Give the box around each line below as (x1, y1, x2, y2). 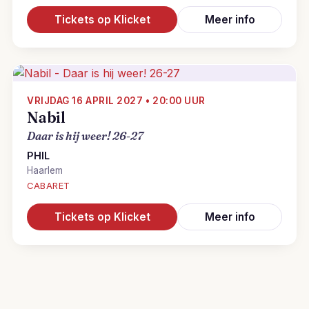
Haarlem (27, 165, 63, 176)
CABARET (27, 181, 70, 191)
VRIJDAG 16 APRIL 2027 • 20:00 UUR (27, 95, 206, 106)
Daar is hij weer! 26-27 (27, 129, 143, 143)
